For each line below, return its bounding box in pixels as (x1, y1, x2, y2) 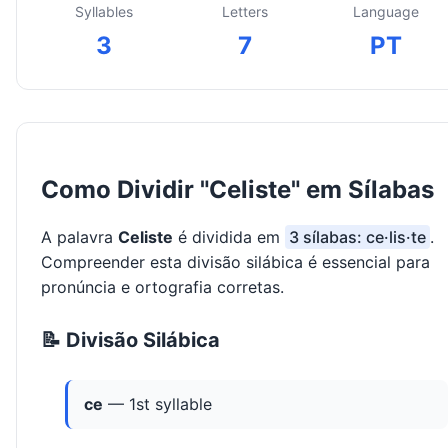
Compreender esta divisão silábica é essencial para (41, 252, 430, 273)
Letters (221, 3, 268, 21)
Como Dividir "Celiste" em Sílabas (41, 175, 434, 205)
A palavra (41, 227, 118, 248)
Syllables (74, 3, 133, 21)
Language (352, 3, 419, 21)
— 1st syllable (103, 394, 212, 415)
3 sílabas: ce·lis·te (289, 227, 426, 248)
